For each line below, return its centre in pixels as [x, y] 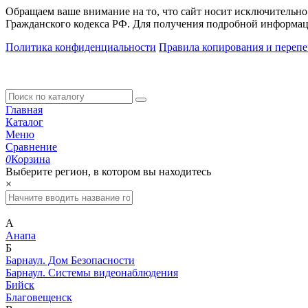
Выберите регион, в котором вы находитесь [108, 171]
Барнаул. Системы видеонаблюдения [92, 272]
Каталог [24, 122]
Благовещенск [39, 297]
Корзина [31, 159]
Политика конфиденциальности [81, 47]
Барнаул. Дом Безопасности [70, 260]
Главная [24, 109]
